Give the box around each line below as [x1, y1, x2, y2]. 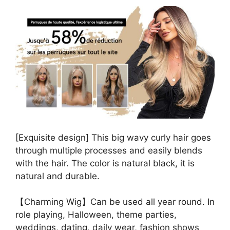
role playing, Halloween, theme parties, [15, 209, 177, 220]
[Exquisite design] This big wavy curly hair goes [15, 132, 211, 143]
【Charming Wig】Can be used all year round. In [15, 197, 215, 207]
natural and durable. [15, 171, 100, 182]
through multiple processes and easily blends [15, 145, 202, 156]
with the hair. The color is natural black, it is [15, 158, 195, 169]
